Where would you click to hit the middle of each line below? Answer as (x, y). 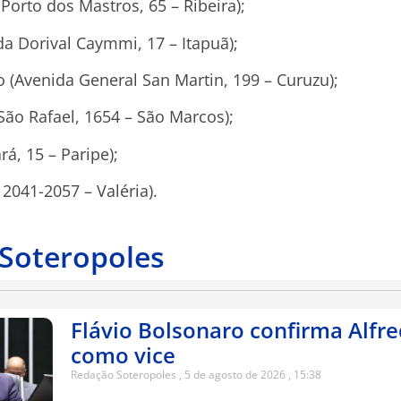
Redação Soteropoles (124, 375)
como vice (123, 355)
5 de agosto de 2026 (235, 375)
